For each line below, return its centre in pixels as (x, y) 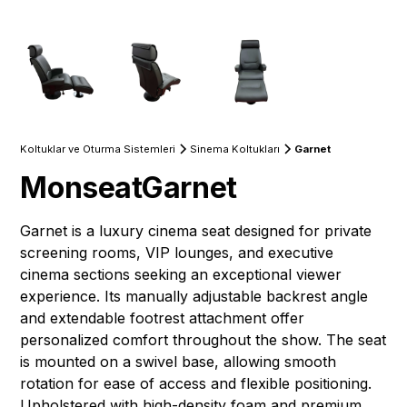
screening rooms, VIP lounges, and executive (177, 253)
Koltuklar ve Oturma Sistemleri (98, 149)
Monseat (81, 188)
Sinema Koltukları (235, 149)
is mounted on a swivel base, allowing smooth (179, 362)
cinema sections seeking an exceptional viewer (181, 275)
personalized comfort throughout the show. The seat (203, 340)
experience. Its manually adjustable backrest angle (194, 297)
